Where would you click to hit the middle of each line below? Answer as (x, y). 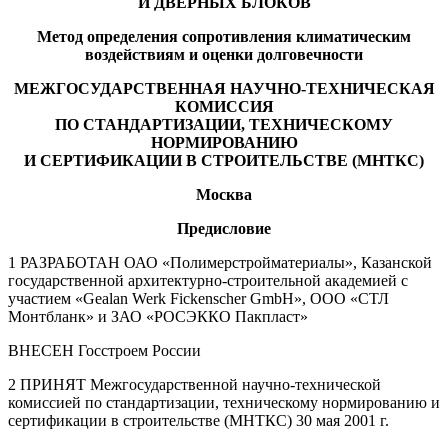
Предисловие (224, 228)
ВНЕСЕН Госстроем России (104, 350)
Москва (224, 194)
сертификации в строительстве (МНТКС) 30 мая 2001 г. (198, 420)
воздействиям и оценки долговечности (224, 54)
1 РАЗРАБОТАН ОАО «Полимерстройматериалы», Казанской (220, 262)
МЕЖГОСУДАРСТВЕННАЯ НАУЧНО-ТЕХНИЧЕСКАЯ (224, 88)
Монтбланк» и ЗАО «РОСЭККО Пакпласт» (158, 316)
